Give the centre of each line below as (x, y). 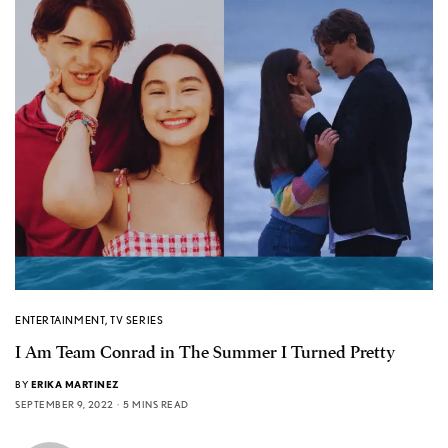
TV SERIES (137, 320)
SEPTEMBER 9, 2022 (64, 404)
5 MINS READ (156, 404)
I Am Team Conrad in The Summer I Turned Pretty (205, 353)
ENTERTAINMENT (60, 320)
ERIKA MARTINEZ (75, 384)
